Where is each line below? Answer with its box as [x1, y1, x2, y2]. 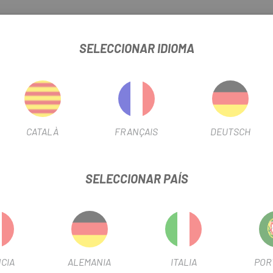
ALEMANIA [68, 256, 112, 268]
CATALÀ [26, 126, 59, 138]
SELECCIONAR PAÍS [85, 171, 188, 186]
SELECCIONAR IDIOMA [79, 41, 194, 56]
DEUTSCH [210, 126, 251, 138]
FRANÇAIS [115, 126, 158, 138]
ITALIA [170, 256, 197, 268]
